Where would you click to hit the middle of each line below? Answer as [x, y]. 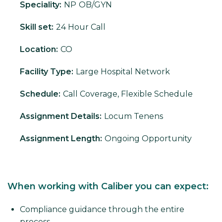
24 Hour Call [81, 27]
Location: [39, 50]
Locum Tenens [134, 116]
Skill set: [37, 27]
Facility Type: [47, 72]
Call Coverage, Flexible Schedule [128, 94]
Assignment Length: [61, 139]
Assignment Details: [61, 116]
